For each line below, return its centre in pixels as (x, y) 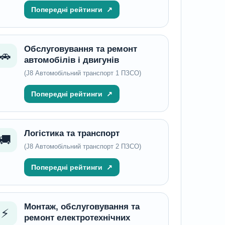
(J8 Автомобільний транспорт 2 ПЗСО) (82, 146)
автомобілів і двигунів (71, 60)
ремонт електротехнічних (77, 218)
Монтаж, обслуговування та (82, 207)
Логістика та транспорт (72, 133)
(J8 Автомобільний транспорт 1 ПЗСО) (82, 73)
